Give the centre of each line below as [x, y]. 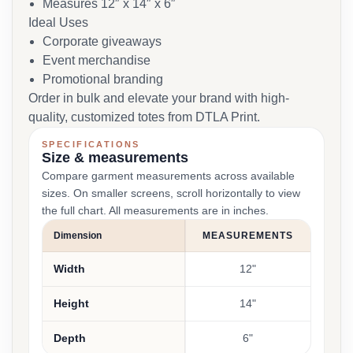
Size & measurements [115, 158]
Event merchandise [97, 60]
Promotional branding [103, 79]
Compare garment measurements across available [168, 176]
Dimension [78, 236]
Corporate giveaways [102, 41]
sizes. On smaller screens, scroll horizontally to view [171, 193]
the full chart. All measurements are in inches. [155, 210]
